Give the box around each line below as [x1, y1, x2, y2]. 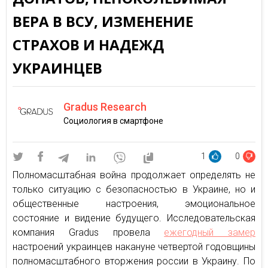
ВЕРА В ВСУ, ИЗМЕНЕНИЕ [13, 11, 193, 31]
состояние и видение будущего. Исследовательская [13, 212, 255, 224]
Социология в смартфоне [63, 115, 163, 126]
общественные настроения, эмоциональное [13, 198, 255, 209]
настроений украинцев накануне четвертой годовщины [13, 241, 255, 252]
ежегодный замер [164, 227, 255, 238]
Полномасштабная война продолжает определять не [13, 169, 255, 181]
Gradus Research [63, 100, 147, 113]
